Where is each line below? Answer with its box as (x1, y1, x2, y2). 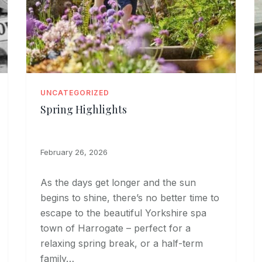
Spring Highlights (40, 102, 127, 117)
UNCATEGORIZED (40, 88, 109, 98)
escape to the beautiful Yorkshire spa (40, 207, 207, 219)
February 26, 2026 (40, 147, 108, 157)
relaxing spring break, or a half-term (40, 237, 204, 250)
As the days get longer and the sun (40, 177, 196, 189)
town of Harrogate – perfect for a (40, 222, 191, 235)
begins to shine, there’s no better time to (40, 192, 220, 204)
